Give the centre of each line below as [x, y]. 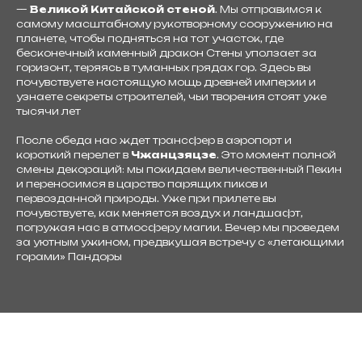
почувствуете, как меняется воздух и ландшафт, [160, 213]
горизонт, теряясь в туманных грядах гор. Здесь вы [164, 67]
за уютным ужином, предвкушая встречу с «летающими [180, 242]
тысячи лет [48, 111]
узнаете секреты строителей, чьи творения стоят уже [171, 97]
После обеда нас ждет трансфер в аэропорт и [154, 140]
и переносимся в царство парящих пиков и [142, 184]
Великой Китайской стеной [122, 9]
